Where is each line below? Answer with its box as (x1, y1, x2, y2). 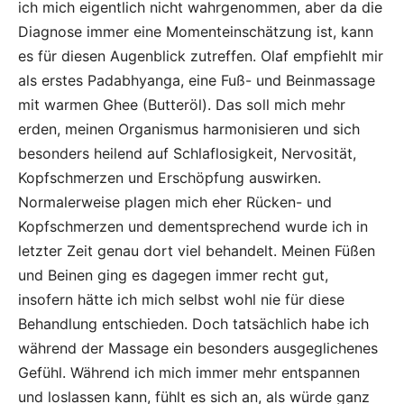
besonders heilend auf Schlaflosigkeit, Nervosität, (18, 143, 356, 162)
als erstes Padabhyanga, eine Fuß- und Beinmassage (18, 70, 375, 89)
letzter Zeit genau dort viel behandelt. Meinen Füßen (18, 241, 375, 260)
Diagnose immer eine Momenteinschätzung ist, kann (18, 22, 373, 41)
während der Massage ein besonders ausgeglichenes (18, 338, 378, 357)
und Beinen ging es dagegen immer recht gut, (18, 265, 328, 284)
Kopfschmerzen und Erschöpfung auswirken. (18, 168, 321, 187)
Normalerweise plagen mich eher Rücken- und (18, 192, 332, 211)
